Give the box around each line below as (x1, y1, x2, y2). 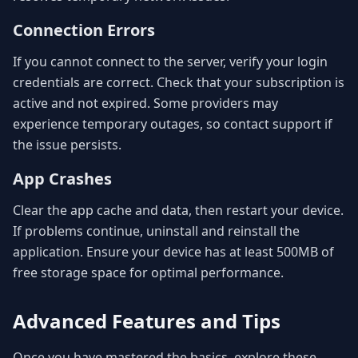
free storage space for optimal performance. (13, 264, 284, 282)
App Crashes (13, 168, 112, 190)
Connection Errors (13, 19, 155, 42)
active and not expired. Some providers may (13, 94, 278, 113)
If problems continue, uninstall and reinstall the (13, 222, 300, 241)
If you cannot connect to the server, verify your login (13, 53, 328, 71)
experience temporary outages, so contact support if (13, 115, 332, 133)
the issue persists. (13, 136, 121, 154)
